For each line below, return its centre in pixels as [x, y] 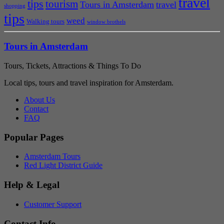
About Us [39, 99]
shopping [15, 5]
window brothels [106, 21]
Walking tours [45, 21]
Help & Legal [32, 185]
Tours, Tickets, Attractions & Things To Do [72, 65]
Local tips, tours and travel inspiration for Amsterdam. [89, 82]
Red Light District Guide [63, 165]
